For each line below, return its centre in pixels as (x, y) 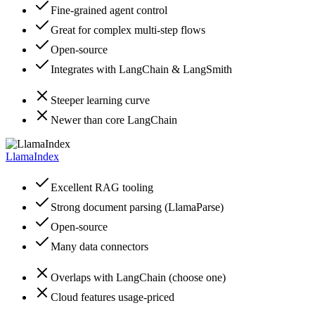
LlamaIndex (32, 157)
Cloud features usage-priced (112, 297)
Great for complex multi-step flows (128, 30)
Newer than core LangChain (114, 120)
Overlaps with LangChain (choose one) (138, 278)
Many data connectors (99, 247)
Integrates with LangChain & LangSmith (141, 70)
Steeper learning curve (100, 101)
